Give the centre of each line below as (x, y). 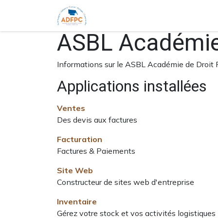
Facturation (80, 139)
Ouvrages (153, 16)
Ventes (71, 108)
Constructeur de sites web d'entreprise (126, 182)
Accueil (116, 16)
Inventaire (77, 201)
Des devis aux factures (97, 120)
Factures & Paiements (96, 151)
